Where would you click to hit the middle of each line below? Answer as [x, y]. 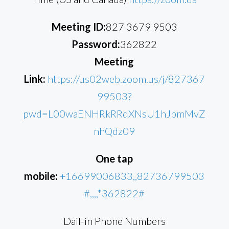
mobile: [41, 176]
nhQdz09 [114, 131]
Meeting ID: [78, 27]
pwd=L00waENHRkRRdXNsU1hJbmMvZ [114, 114]
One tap [114, 159]
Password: [96, 44]
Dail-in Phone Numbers [114, 221]
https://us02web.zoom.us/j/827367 [126, 79]
